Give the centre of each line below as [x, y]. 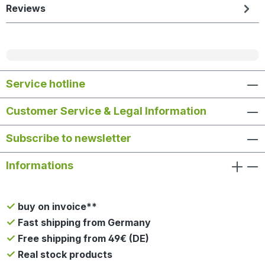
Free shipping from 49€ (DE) [82, 239]
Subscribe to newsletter [69, 138]
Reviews [26, 9]
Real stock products [64, 255]
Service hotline [46, 84]
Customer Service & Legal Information [106, 111]
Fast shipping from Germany [83, 223]
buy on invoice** [56, 207]
